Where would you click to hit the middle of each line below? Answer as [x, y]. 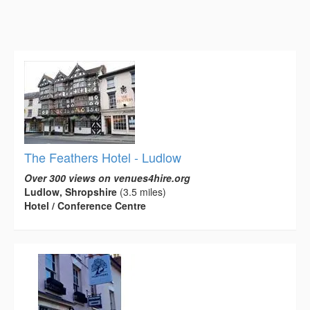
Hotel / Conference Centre [85, 206]
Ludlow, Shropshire [71, 192]
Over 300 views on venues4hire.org [107, 178]
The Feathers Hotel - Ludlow [103, 157]
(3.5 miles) [142, 192]
